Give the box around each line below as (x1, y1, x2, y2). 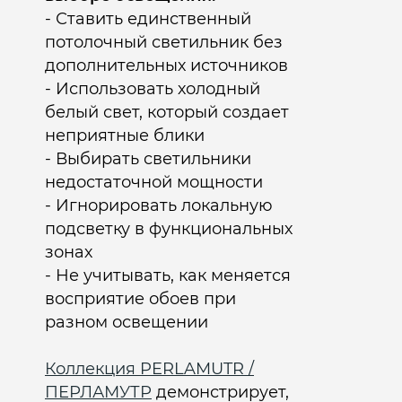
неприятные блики (45, 125, 205, 145)
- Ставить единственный (45, 8, 251, 29)
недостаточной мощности (45, 171, 263, 192)
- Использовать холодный (45, 78, 260, 99)
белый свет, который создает (45, 101, 289, 122)
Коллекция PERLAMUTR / (45, 358, 254, 379)
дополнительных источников (45, 55, 288, 75)
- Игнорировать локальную (45, 195, 273, 215)
